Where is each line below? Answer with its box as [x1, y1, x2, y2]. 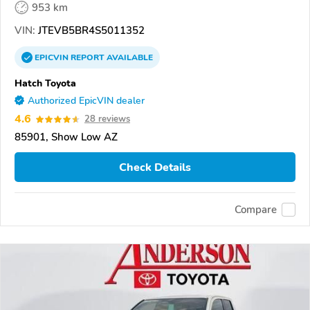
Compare [235, 202, 277, 217]
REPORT [71, 52, 104, 64]
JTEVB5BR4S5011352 [35, 24, 145, 38]
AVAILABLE [104, 52, 153, 64]
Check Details [119, 159, 191, 175]
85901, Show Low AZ [15, 130, 118, 145]
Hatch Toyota [15, 76, 76, 91]
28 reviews [84, 113, 130, 126]
